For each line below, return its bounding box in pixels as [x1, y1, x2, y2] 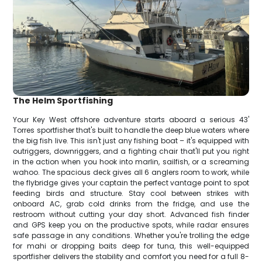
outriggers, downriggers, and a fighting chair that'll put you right [13, 146, 249, 156]
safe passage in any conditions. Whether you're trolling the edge [13, 230, 249, 240]
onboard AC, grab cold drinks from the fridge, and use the [13, 198, 249, 209]
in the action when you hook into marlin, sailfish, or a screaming [13, 156, 249, 167]
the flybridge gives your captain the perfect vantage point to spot [13, 177, 249, 188]
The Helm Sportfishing [13, 94, 113, 106]
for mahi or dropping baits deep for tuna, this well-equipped [13, 240, 249, 251]
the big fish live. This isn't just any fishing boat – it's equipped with [13, 135, 249, 146]
